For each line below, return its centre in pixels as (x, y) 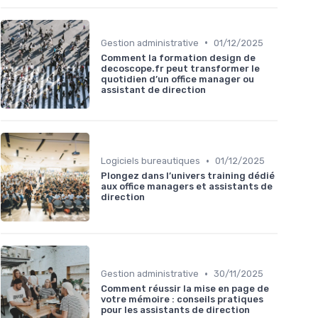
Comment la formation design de (178, 57)
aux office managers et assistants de (187, 187)
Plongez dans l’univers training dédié (188, 176)
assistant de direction (153, 89)
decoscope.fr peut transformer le (180, 68)
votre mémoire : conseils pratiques (182, 300)
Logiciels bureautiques (150, 161)
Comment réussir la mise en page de (185, 289)
